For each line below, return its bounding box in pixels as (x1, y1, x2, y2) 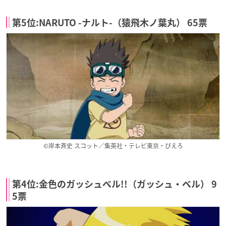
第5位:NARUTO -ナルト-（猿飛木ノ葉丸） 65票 (12, 18, 207, 27)
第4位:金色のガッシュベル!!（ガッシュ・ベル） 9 (12, 180, 217, 189)
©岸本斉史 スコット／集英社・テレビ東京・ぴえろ (43, 141, 183, 151)
